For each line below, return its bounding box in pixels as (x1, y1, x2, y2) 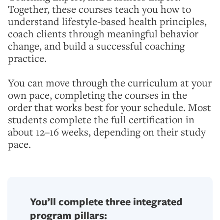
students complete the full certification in (8, 112, 194, 127)
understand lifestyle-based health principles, (8, 14, 207, 28)
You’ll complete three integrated (30, 194, 183, 209)
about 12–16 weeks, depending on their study (8, 125, 206, 139)
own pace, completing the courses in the (8, 88, 187, 102)
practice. (8, 51, 47, 65)
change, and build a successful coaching (8, 39, 185, 53)
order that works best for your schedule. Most (8, 100, 211, 114)
